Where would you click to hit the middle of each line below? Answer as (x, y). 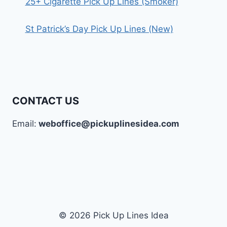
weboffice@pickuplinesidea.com (108, 124)
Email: (24, 124)
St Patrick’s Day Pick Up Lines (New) (99, 29)
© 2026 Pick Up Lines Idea (113, 215)
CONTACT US (46, 101)
